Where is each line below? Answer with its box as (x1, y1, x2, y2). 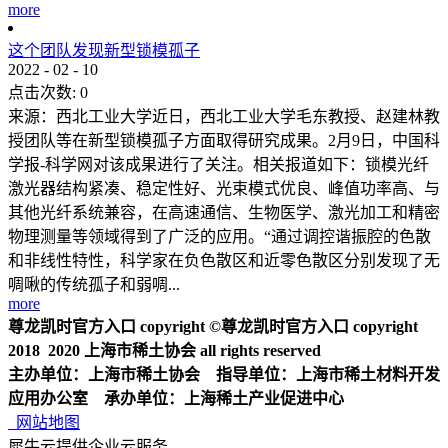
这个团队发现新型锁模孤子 (8, 41, 200, 59)
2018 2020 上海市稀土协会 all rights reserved (8, 341, 321, 359)
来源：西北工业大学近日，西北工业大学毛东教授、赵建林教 (8, 107, 440, 125)
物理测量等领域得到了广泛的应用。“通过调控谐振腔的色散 (8, 227, 431, 245)
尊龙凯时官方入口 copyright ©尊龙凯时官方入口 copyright (8, 317, 418, 335)
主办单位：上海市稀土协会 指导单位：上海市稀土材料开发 (8, 365, 440, 383)
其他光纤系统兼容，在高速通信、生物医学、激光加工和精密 (8, 203, 440, 221)
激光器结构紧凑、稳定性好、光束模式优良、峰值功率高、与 (8, 179, 440, 197)
